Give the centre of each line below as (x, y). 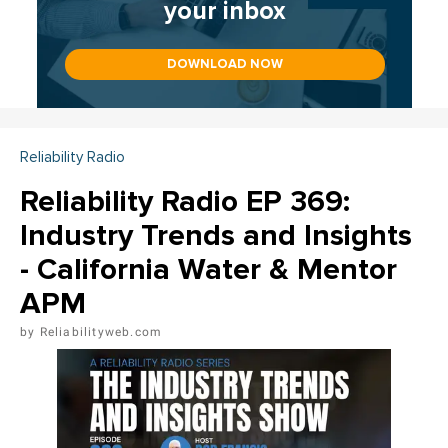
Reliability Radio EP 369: (185, 202)
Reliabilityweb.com (101, 332)
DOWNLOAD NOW (224, 64)
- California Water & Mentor (208, 270)
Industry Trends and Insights (216, 236)
